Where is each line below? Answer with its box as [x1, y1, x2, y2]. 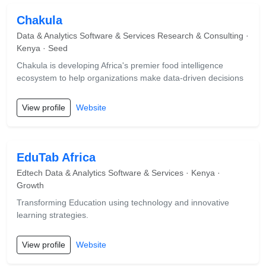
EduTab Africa [17, 151, 96, 164]
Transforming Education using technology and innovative [17, 198, 229, 207]
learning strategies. [17, 210, 88, 220]
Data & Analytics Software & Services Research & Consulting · [17, 31, 249, 40]
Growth [17, 180, 44, 190]
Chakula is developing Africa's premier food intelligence [17, 61, 223, 70]
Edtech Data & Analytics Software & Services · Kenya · [17, 168, 220, 178]
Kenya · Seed [17, 43, 68, 53]
